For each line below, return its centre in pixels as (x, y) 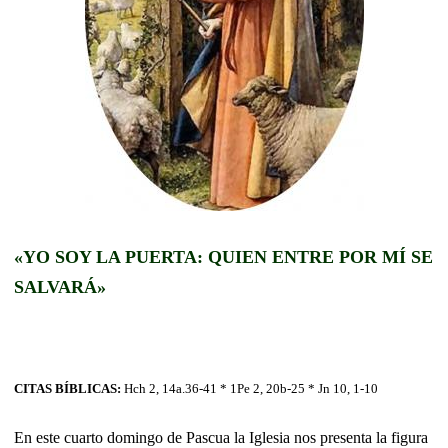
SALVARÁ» (60, 286)
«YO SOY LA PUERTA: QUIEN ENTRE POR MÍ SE (223, 256)
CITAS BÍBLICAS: (69, 388)
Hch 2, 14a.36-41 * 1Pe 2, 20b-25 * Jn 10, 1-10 (251, 388)
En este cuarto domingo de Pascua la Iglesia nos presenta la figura (221, 437)
